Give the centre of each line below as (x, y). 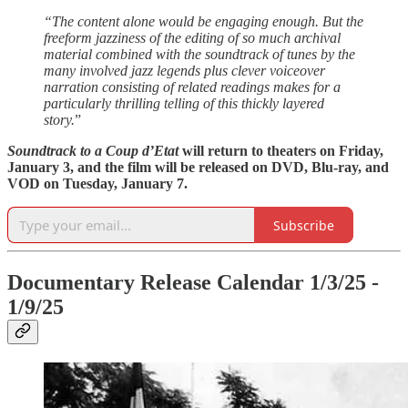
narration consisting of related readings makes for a (192, 87)
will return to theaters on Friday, (283, 151)
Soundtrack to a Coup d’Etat (95, 151)
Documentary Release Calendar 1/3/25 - (193, 282)
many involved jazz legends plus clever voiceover (184, 71)
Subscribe (304, 225)
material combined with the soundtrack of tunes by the (199, 55)
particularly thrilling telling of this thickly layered (184, 104)
